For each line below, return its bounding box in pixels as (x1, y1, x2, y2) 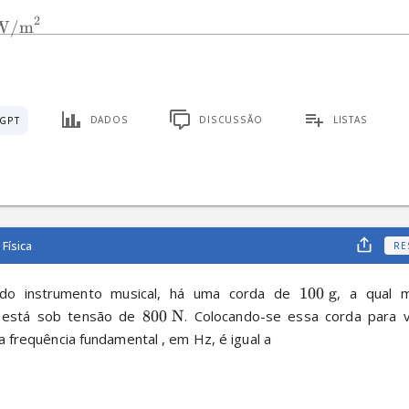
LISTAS (332, 112, 369, 126)
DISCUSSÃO (198, 112, 263, 126)
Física (2, 236, 33, 254)
